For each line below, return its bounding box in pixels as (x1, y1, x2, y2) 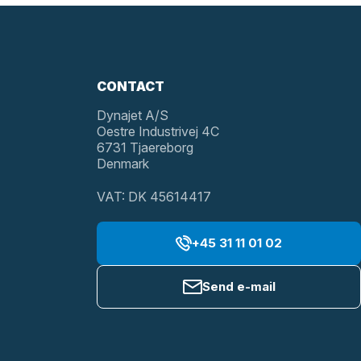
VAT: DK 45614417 (97, 189, 211, 205)
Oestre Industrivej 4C (97, 123, 219, 139)
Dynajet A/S (97, 107, 168, 123)
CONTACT (97, 78, 164, 94)
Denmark (97, 156, 149, 172)
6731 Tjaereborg (97, 139, 193, 156)
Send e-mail (201, 279, 276, 294)
